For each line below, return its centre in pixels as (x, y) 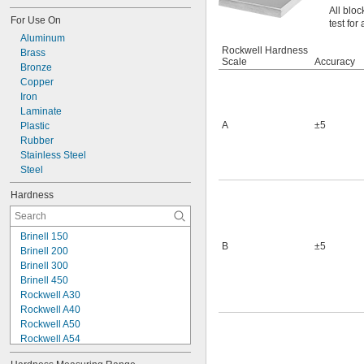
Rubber (37, 141)
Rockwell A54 (50, 339)
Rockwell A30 (50, 295)
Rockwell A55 (50, 353)
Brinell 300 (44, 266)
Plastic (35, 126)
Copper (37, 82)
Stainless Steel (53, 155)
